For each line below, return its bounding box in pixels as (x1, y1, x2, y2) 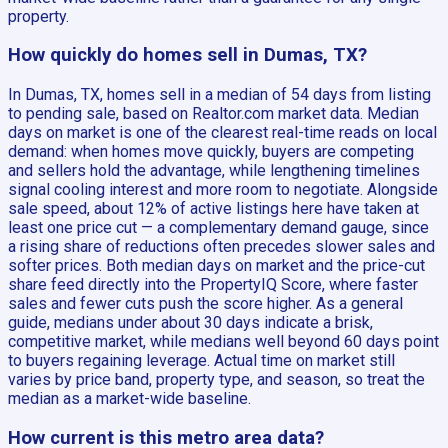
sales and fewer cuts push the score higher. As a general (8, 294, 403, 314)
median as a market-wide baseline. (8, 389, 251, 409)
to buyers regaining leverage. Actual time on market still (8, 351, 395, 371)
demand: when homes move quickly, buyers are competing (8, 142, 414, 162)
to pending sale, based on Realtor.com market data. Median (8, 104, 419, 124)
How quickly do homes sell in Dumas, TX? (8, 44, 367, 67)
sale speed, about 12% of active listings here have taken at (8, 199, 419, 219)
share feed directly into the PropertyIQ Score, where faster (8, 275, 418, 295)
